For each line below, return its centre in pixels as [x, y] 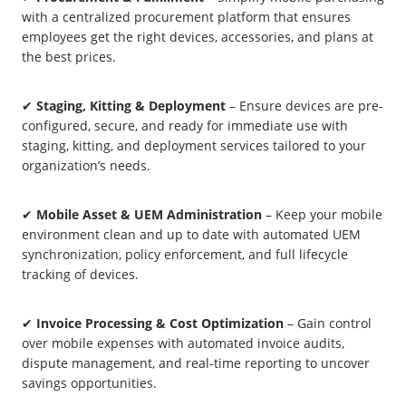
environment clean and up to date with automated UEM [191, 235]
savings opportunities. [89, 383]
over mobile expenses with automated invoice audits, [183, 343]
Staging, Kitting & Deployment [131, 106]
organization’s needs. [86, 166]
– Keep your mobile [322, 215]
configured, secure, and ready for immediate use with [185, 126]
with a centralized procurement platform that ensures [186, 17]
